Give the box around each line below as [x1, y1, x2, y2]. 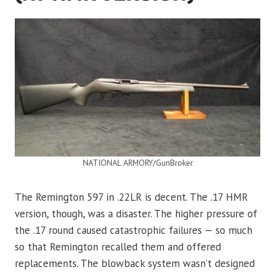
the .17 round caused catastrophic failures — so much [15, 223, 252, 238]
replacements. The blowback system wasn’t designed [15, 257, 255, 271]
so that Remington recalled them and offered [15, 240, 221, 254]
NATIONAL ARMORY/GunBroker [82, 157, 193, 169]
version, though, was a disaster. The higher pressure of [15, 207, 257, 221]
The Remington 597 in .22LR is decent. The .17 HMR [15, 190, 248, 204]
